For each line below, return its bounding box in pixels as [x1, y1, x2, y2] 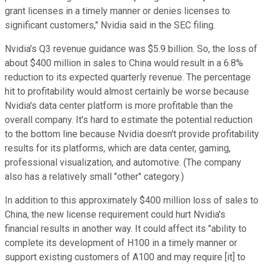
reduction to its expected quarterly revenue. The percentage [5, 71, 251, 83]
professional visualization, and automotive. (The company [5, 156, 241, 168]
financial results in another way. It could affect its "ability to [5, 222, 247, 234]
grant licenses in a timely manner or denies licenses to [5, 5, 230, 17]
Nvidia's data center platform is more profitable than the [5, 99, 233, 111]
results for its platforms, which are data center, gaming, [5, 142, 231, 154]
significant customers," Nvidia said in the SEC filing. [5, 19, 218, 31]
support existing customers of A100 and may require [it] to [5, 251, 245, 263]
